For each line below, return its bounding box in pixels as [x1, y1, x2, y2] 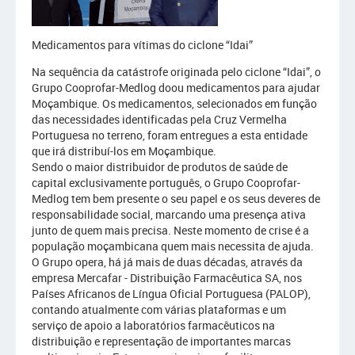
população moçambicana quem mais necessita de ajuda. [32, 239, 314, 254]
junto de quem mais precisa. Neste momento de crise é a [32, 223, 309, 238]
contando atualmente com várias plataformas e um [32, 302, 286, 317]
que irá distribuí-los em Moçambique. [32, 143, 216, 158]
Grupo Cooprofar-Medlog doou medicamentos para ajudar [32, 80, 320, 95]
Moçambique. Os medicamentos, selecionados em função [32, 96, 317, 111]
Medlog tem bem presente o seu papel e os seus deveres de [32, 191, 320, 206]
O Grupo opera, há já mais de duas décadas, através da [32, 254, 303, 269]
